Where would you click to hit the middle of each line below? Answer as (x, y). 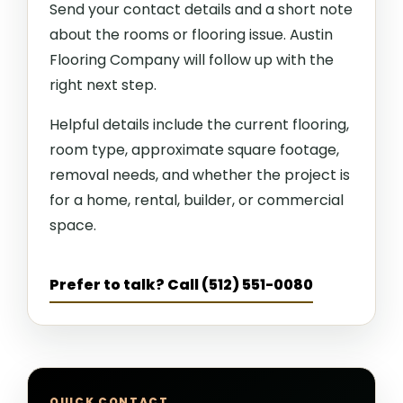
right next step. (103, 85)
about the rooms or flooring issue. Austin (191, 35)
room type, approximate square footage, (194, 150)
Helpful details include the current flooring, (199, 125)
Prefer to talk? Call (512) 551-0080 (181, 285)
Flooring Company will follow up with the (192, 60)
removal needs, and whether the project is (200, 175)
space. (73, 226)
